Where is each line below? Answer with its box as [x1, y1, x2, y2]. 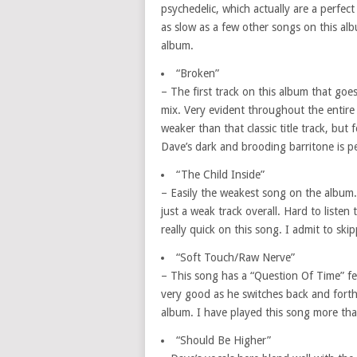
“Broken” [176, 67, 219, 80]
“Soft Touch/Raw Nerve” [176, 251, 295, 264]
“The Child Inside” [176, 168, 265, 181]
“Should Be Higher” [176, 334, 271, 347]
